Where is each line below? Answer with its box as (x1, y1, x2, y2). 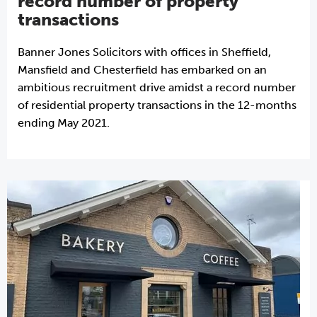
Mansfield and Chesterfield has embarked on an (18, 63, 267, 76)
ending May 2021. (18, 116, 110, 129)
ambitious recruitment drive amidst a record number (18, 81, 296, 94)
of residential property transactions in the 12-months (18, 98, 296, 112)
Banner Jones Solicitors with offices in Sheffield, (18, 45, 271, 59)
